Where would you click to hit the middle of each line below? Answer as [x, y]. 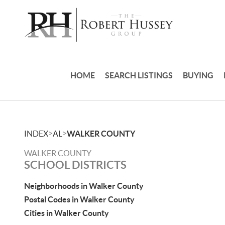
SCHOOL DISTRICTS [75, 164]
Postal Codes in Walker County [79, 199]
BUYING [198, 75]
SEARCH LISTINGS [139, 75]
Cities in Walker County [67, 213]
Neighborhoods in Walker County [84, 186]
